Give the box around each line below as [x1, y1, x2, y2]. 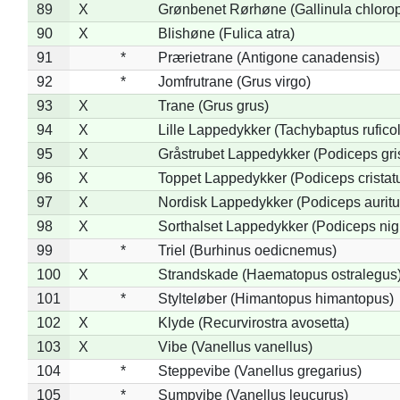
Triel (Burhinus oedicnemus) [157, 242, 337, 258]
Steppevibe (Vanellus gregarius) [157, 362, 362, 379]
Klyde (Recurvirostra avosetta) [157, 314, 349, 330]
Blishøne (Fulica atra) [157, 25, 295, 41]
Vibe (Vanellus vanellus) [157, 338, 312, 354]
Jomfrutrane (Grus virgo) [157, 73, 311, 89]
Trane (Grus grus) [157, 97, 269, 113]
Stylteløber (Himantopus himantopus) [157, 290, 394, 306]
